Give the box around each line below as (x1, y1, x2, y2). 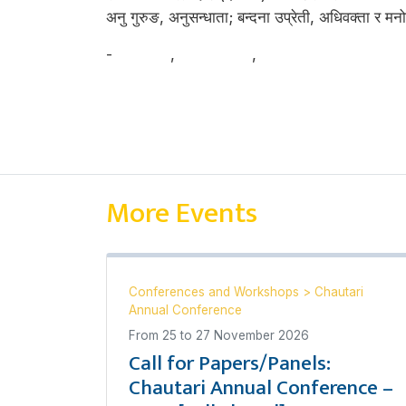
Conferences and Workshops (129, 285, 303, 299)
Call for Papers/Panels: (129, 346, 331, 381)
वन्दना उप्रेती (179, 45, 252, 63)
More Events (106, 189, 257, 237)
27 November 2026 (196, 328, 309, 343)
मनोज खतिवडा (261, 45, 342, 63)
